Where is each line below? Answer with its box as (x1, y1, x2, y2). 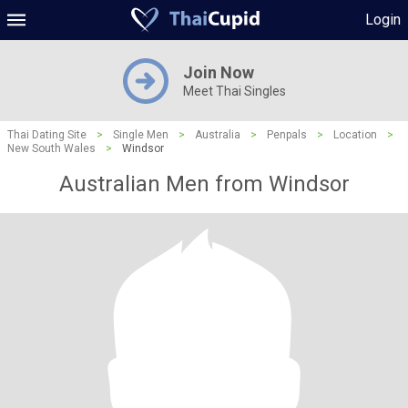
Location (333, 128, 377, 141)
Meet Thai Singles (182, 84, 286, 98)
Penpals (267, 128, 307, 141)
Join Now (182, 63, 254, 82)
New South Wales (7, 142, 96, 155)
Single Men (113, 128, 168, 141)
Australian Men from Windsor (58, 171, 350, 197)
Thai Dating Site (7, 128, 87, 141)
